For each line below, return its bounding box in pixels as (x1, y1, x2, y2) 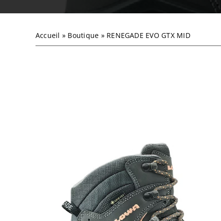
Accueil (35, 30, 60, 40)
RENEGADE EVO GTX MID (107, 30, 190, 40)
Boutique (68, 30, 99, 40)
